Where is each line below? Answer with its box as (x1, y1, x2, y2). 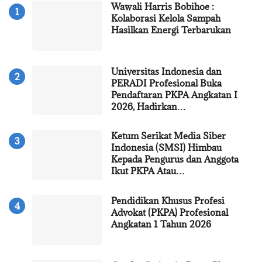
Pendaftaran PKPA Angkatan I (111, 88, 237, 101)
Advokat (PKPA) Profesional (111, 206, 228, 219)
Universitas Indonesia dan (111, 65, 222, 77)
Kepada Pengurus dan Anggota (111, 153, 239, 166)
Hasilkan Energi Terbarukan (111, 23, 231, 36)
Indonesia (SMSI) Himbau (111, 142, 222, 154)
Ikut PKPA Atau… (111, 165, 185, 177)
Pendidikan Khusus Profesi (111, 195, 225, 207)
